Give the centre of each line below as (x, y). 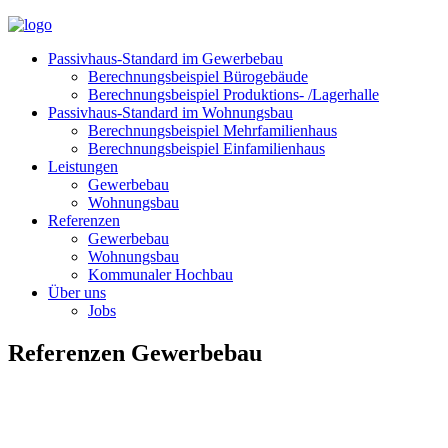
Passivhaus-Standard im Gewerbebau (165, 58)
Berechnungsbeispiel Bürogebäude (198, 76)
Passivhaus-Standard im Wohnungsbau (170, 112)
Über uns (77, 292)
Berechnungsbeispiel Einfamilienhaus (206, 148)
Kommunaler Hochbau (160, 274)
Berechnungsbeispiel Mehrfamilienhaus (212, 130)
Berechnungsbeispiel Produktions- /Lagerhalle (233, 94)
